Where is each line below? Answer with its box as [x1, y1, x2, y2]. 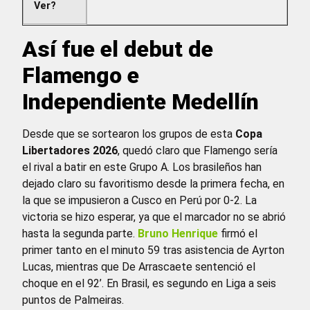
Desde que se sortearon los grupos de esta [22, 127, 235, 141]
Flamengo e [22, 62, 139, 89]
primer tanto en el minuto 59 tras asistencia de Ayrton [22, 244, 284, 257]
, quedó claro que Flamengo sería [118, 144, 277, 158]
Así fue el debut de [22, 36, 213, 63]
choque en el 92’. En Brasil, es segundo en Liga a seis [22, 277, 276, 291]
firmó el [221, 227, 257, 241]
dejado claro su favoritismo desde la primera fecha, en [22, 177, 284, 191]
